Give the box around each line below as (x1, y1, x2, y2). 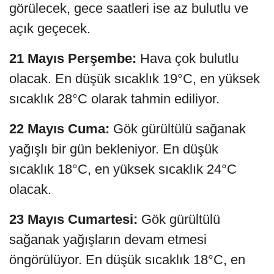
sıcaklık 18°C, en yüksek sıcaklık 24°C (9, 161, 237, 177)
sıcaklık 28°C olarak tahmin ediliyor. (9, 91, 220, 106)
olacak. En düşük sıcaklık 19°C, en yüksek (9, 70, 260, 86)
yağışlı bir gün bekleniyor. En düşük (9, 141, 218, 157)
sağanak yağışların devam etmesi (9, 231, 207, 247)
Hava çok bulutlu (136, 50, 239, 66)
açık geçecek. (9, 20, 91, 36)
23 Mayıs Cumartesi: (9, 211, 138, 227)
